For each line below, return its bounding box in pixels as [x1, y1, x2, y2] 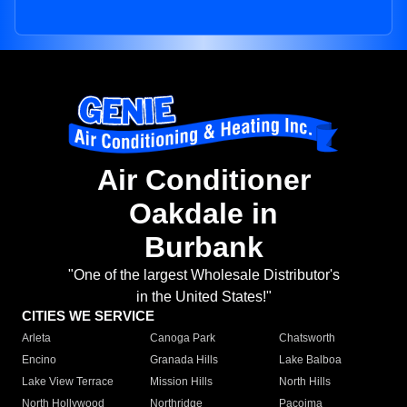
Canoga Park [150, 332, 216, 345]
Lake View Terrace [22, 375, 114, 389]
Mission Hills [150, 375, 213, 389]
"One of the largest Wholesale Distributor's [67, 267, 340, 283]
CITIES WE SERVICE [22, 308, 154, 324]
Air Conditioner [96, 164, 311, 197]
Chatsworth [278, 332, 335, 345]
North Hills [278, 375, 331, 389]
